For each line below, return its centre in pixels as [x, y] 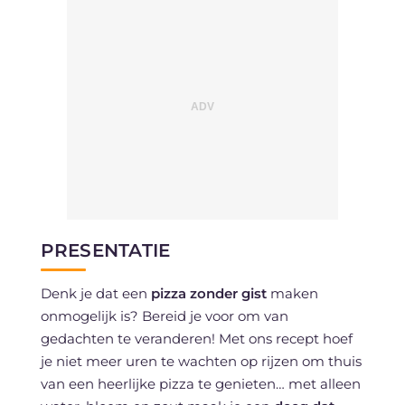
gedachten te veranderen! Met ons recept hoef [196, 338]
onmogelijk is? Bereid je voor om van [164, 316]
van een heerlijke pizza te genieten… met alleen [200, 383]
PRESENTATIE [105, 250]
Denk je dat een [95, 293]
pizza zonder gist [208, 293]
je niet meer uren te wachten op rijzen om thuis [201, 361]
